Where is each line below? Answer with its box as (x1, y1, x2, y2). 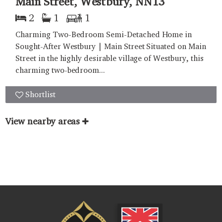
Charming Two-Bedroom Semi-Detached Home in (15, 29, 192, 39)
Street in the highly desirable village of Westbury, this (15, 53, 204, 63)
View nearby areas (5, 115, 80, 126)
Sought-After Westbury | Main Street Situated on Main (15, 41, 206, 51)
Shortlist (25, 89, 55, 99)
